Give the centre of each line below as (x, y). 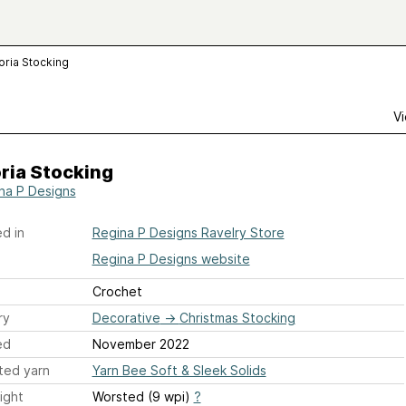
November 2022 (140, 344)
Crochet (117, 291)
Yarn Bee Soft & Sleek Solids (179, 370)
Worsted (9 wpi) (143, 396)
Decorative (126, 318)
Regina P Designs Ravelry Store (188, 232)
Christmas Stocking (237, 318)
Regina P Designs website (171, 259)
